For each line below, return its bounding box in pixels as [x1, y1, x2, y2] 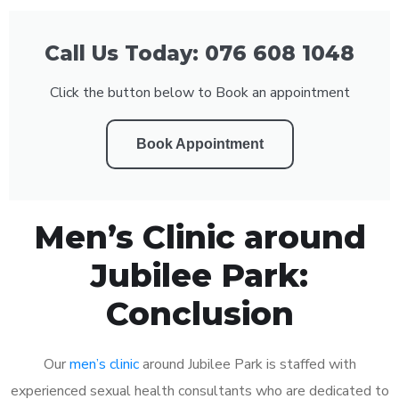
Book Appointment [135, 135, 264, 151]
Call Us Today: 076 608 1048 [45, 40, 354, 66]
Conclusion [105, 293, 294, 333]
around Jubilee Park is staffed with [138, 354, 356, 374]
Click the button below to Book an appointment [49, 82, 350, 102]
